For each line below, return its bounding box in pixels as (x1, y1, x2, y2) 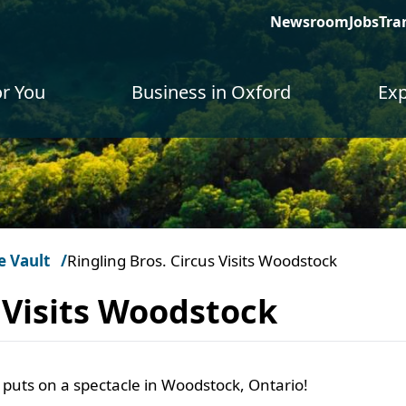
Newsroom (270, 12, 349, 32)
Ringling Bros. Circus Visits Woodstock (67, 250, 337, 271)
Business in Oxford (131, 80, 292, 104)
